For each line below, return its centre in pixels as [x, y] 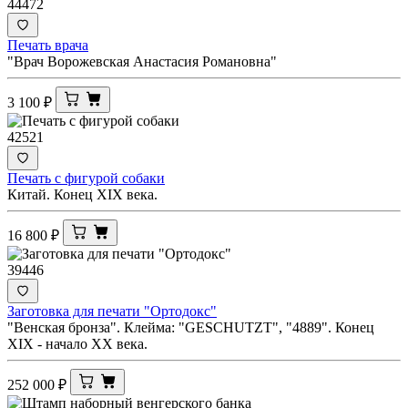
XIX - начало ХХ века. [77, 343]
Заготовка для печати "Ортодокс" [112, 311]
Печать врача [48, 45]
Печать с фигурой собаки [86, 178]
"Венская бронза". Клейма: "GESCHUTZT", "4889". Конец [191, 327]
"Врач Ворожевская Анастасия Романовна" [142, 61]
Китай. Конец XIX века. [82, 194]
